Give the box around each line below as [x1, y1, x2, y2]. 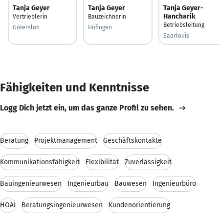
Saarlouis [163, 32, 189, 39]
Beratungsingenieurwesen [22, 200, 103, 209]
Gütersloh [13, 23, 40, 31]
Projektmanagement [34, 136, 97, 145]
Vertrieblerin [13, 13, 47, 20]
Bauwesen [114, 179, 147, 188]
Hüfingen [88, 23, 112, 31]
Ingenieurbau [67, 179, 109, 188]
